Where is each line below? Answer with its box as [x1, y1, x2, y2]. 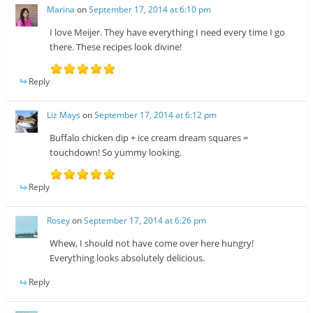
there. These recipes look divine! [50, 40, 182, 53]
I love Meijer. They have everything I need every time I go [50, 25, 286, 38]
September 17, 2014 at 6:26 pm [84, 214, 207, 227]
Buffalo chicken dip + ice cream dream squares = [50, 131, 249, 145]
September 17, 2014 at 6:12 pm [94, 109, 217, 122]
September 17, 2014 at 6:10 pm [89, 3, 212, 15]
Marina [47, 3, 75, 15]
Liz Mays [47, 109, 81, 122]
